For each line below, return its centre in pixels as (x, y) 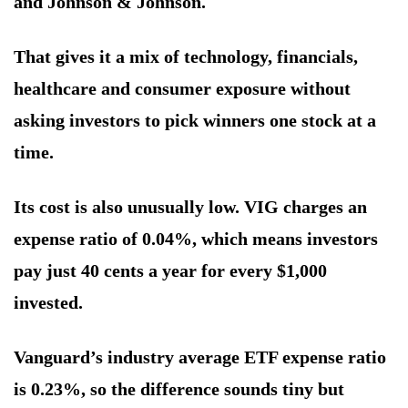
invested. (48, 303)
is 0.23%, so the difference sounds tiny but (179, 389)
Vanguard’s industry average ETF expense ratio (200, 357)
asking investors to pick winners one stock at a (195, 121)
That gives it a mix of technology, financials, (186, 57)
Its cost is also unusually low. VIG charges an (190, 207)
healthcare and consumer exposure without (182, 89)
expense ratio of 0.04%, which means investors (196, 239)
